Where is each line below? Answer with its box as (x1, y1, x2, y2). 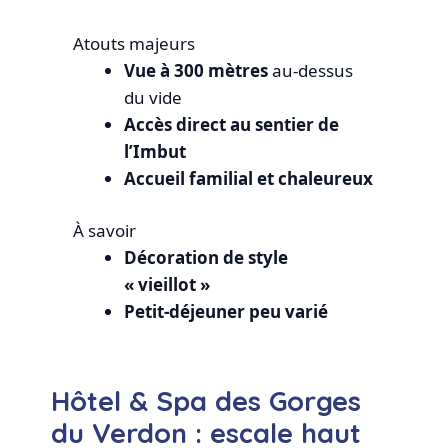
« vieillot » (123, 273, 210, 297)
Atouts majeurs (72, 31, 195, 55)
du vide (123, 85, 182, 109)
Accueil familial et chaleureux (123, 166, 373, 190)
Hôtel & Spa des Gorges (51, 383, 362, 418)
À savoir (72, 219, 136, 243)
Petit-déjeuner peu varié (123, 300, 328, 324)
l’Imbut (123, 139, 186, 163)
